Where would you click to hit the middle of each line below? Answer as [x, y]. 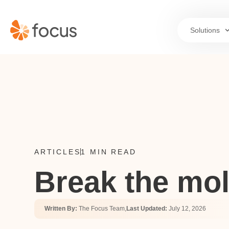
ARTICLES [58, 152]
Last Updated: [147, 209]
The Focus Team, [102, 209]
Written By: [62, 209]
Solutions [205, 30]
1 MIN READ [109, 152]
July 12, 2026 [187, 209]
